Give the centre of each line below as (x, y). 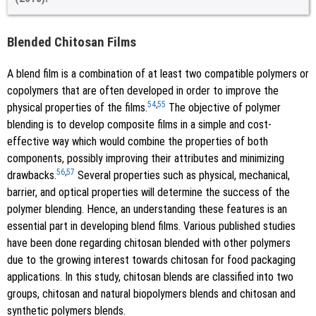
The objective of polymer (223, 107)
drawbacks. (32, 175)
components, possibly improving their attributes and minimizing (146, 158)
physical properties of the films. (77, 107)
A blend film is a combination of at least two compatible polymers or (158, 73)
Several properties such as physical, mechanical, (182, 175)
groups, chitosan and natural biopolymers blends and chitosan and (151, 293)
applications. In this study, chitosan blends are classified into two (150, 276)
